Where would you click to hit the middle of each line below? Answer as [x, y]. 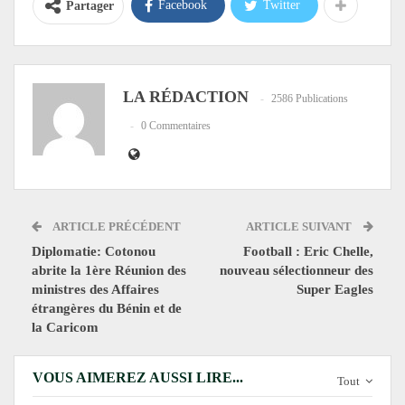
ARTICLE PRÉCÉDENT [116, 226]
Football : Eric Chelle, [308, 251]
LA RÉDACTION [186, 97]
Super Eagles [335, 289]
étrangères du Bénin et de [107, 308]
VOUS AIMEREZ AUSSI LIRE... [138, 377]
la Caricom [67, 327]
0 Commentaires [176, 125]
